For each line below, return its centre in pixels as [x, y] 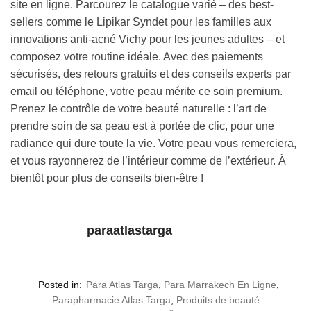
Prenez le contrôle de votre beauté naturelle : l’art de [138, 108]
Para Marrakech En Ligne [220, 285]
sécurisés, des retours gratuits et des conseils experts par [151, 74]
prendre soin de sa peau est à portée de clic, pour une [142, 126]
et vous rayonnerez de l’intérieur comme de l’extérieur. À [148, 160]
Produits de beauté [218, 300]
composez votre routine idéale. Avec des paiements [137, 56]
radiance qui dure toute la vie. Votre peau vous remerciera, [153, 143]
